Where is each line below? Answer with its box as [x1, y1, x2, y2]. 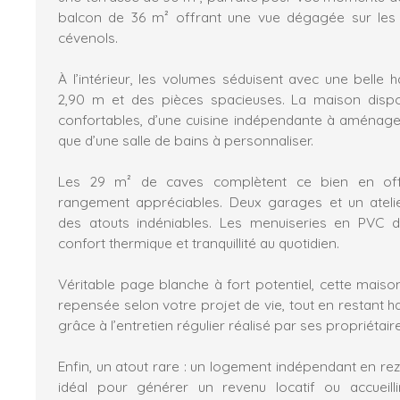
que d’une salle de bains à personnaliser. [58, 130, 313, 149]
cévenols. [58, 28, 118, 46]
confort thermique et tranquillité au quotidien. [58, 233, 339, 252]
